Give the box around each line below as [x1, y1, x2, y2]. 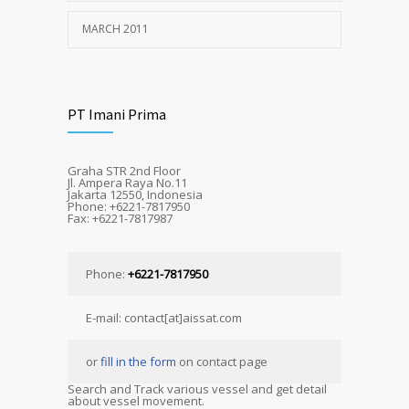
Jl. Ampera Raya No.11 [68, 174, 187, 191]
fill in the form [100, 353, 176, 370]
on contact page [176, 353, 267, 370]
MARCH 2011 [82, 21, 149, 37]
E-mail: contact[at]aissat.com [86, 309, 242, 326]
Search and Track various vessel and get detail [68, 381, 327, 397]
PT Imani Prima [68, 105, 166, 123]
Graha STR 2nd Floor [68, 163, 181, 179]
